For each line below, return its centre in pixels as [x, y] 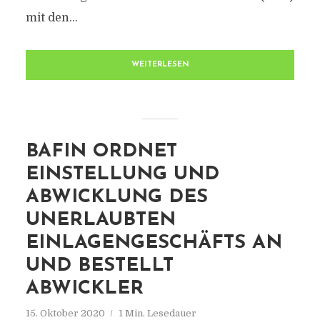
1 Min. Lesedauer [157, 313]
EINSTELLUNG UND [122, 175]
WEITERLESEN [160, 65]
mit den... [51, 18]
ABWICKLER [84, 289]
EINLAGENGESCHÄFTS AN [154, 243]
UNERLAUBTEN [100, 220]
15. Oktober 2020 [65, 313]
